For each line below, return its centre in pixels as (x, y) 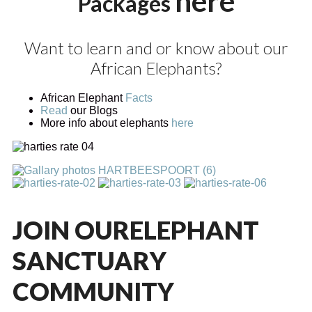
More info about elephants (106, 123)
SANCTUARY (89, 260)
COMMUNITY (93, 291)
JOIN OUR (71, 229)
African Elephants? (156, 68)
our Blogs (94, 110)
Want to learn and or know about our (156, 47)
